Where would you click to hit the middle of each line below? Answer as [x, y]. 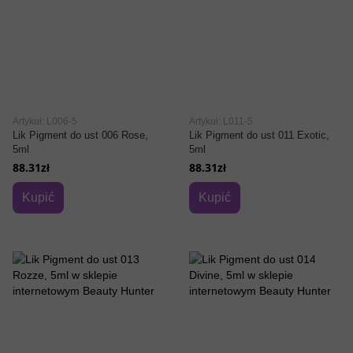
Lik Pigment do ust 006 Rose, [80, 135]
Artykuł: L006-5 [45, 121]
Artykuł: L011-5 [221, 121]
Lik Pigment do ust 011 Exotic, [259, 135]
